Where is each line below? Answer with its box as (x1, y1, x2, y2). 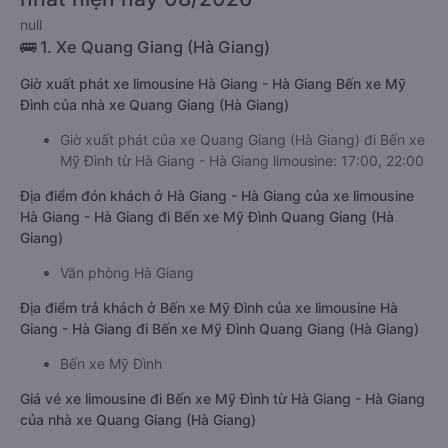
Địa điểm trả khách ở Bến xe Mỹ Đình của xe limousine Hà (20, 299, 398, 316)
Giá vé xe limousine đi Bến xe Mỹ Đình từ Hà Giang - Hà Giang (20, 390, 425, 407)
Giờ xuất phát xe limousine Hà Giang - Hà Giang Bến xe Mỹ (20, 75, 406, 92)
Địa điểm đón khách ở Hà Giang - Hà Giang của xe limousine (20, 187, 414, 204)
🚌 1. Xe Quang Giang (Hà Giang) (20, 37, 270, 57)
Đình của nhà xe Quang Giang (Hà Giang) (20, 96, 289, 113)
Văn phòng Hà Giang (60, 264, 194, 281)
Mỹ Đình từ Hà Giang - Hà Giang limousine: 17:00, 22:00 (60, 152, 424, 169)
